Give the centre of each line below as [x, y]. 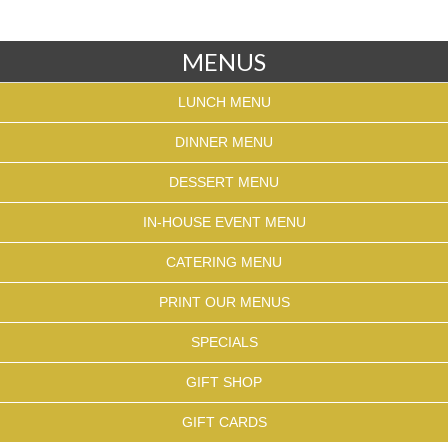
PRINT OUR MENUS [224, 302]
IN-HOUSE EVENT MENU [224, 222]
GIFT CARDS [224, 422]
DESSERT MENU [224, 182]
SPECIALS [224, 342]
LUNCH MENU [224, 102]
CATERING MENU [224, 262]
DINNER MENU [224, 142]
